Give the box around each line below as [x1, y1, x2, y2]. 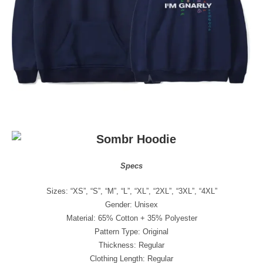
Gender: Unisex [105, 200, 158, 209]
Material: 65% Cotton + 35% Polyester [66, 213, 197, 222]
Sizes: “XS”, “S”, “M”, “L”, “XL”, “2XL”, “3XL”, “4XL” [46, 186, 217, 195]
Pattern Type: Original [95, 227, 168, 236]
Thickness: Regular [99, 240, 164, 249]
